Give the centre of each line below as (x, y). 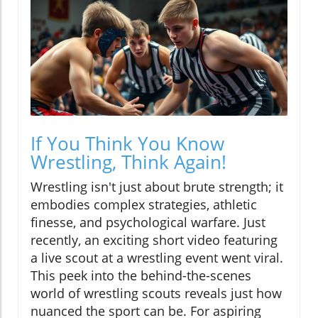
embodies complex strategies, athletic (144, 205)
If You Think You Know (127, 144)
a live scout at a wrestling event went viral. (157, 258)
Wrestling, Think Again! (128, 162)
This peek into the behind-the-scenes (141, 276)
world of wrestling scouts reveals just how (156, 294)
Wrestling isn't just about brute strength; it (157, 187)
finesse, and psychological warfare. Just (148, 223)
